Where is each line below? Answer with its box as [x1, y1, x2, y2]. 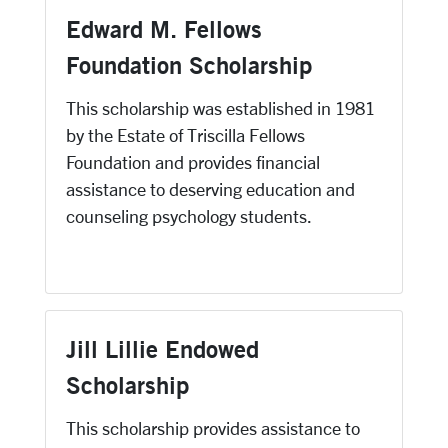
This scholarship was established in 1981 [66, 98, 375, 118]
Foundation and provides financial [66, 152, 320, 172]
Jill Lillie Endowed [66, 334, 259, 364]
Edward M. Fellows [66, 14, 262, 44]
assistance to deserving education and [66, 179, 355, 199]
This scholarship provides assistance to [66, 418, 360, 438]
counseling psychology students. [66, 206, 312, 226]
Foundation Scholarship [66, 50, 312, 80]
